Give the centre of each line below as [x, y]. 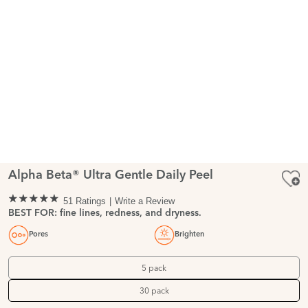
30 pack [154, 291]
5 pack [154, 268]
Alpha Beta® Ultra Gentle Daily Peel [111, 175]
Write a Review [145, 201]
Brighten [189, 234]
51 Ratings [85, 201]
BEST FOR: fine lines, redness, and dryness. [105, 213]
